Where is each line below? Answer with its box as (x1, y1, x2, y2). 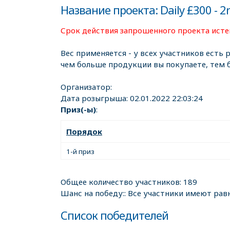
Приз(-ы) (61, 104, 96, 114)
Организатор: (61, 81, 112, 92)
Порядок (66, 126, 102, 137)
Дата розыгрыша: (61, 92, 130, 103)
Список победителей (61, 207, 168, 223)
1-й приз (66, 146, 94, 156)
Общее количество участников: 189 (61, 176, 197, 187)
